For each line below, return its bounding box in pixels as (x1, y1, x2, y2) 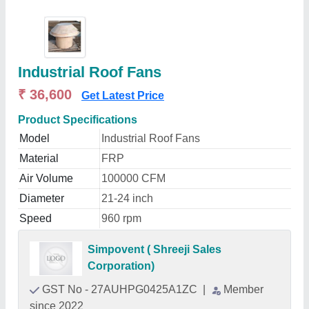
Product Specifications (18, 114, 137, 126)
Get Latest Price (81, 90, 164, 101)
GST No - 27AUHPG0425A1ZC (42, 283, 200, 295)
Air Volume (19, 172, 73, 184)
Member (223, 283, 263, 295)
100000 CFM (101, 172, 166, 184)
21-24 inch (101, 192, 153, 204)
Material (19, 152, 59, 164)
